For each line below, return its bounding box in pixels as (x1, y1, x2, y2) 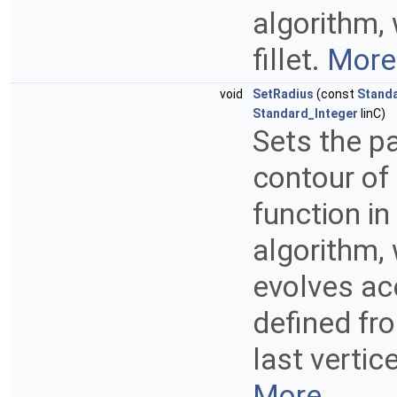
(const (314, 87, 357, 102)
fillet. (253, 43, 327, 78)
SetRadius (253, 87, 314, 102)
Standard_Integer (253, 106, 358, 121)
